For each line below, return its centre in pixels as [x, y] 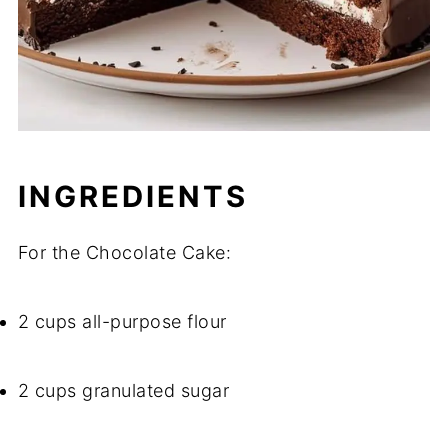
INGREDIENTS [132, 197]
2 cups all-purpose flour [122, 322]
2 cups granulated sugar [123, 391]
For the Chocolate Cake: [124, 253]
